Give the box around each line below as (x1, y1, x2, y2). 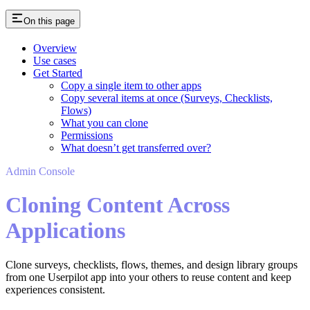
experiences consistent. (6, 283, 105, 295)
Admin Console (6, 165, 75, 177)
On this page (24, 15, 75, 26)
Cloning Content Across (6, 192, 230, 218)
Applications (6, 218, 125, 244)
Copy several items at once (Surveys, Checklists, (61, 91, 273, 104)
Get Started (33, 66, 82, 79)
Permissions (61, 129, 113, 141)
